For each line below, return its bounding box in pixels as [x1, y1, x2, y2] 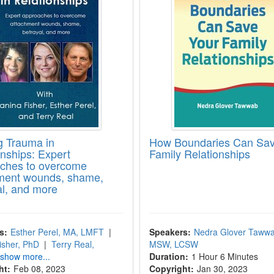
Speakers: [149, 226, 191, 238]
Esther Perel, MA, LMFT [10, 226, 105, 238]
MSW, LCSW [149, 238, 198, 250]
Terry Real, [51, 238, 95, 250]
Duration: [149, 250, 188, 262]
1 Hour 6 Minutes [191, 250, 258, 262]
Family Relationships [149, 146, 250, 161]
